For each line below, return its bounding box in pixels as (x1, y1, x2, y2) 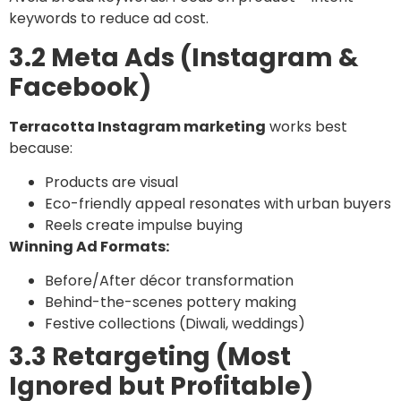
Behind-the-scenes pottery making (45, 292, 296, 313)
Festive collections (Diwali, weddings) (45, 313, 305, 335)
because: (9, 137, 73, 158)
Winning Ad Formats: (9, 236, 169, 258)
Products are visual (45, 172, 178, 193)
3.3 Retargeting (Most (9, 339, 291, 375)
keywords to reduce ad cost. (9, 8, 209, 30)
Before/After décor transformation (45, 270, 294, 292)
